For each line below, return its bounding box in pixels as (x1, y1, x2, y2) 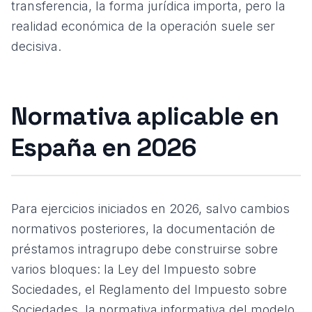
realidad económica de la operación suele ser (11, 19, 275, 33)
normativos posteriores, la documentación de (11, 221, 275, 236)
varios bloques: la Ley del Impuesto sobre (11, 262, 256, 276)
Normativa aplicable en (11, 100, 279, 132)
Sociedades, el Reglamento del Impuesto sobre (11, 282, 287, 297)
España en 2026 (11, 132, 197, 164)
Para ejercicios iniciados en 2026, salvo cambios (11, 201, 290, 216)
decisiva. (11, 39, 61, 54)
